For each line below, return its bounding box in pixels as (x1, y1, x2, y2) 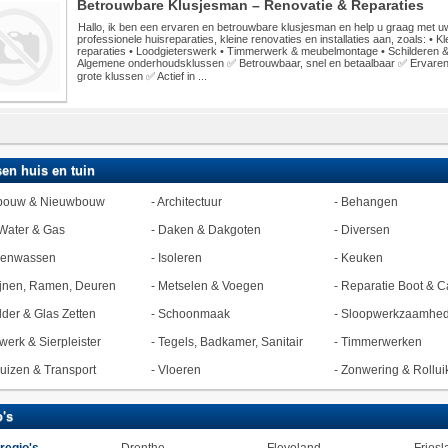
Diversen (340, 223, 390, 237)
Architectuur (156, 195, 222, 209)
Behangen (340, 195, 398, 209)
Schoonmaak (157, 307, 230, 321)
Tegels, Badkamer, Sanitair (157, 335, 303, 349)
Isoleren (157, 251, 202, 265)
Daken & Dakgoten (157, 223, 261, 237)
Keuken (340, 251, 383, 265)
